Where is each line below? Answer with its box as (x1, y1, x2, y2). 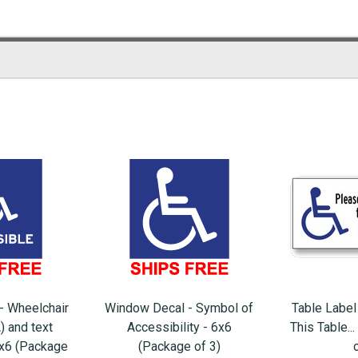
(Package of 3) (137, 339, 221, 355)
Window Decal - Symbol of (105, 300, 253, 316)
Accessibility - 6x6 (126, 320, 232, 336)
